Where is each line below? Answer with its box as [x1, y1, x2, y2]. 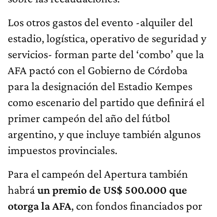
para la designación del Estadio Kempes [8, 79, 192, 93]
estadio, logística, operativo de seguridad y [8, 31, 206, 45]
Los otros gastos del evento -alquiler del [8, 15, 193, 29]
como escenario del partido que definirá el [8, 95, 204, 108]
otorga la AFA [8, 199, 71, 212]
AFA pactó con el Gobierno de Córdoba [8, 63, 187, 77]
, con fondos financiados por [71, 199, 202, 212]
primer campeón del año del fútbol [8, 111, 170, 124]
